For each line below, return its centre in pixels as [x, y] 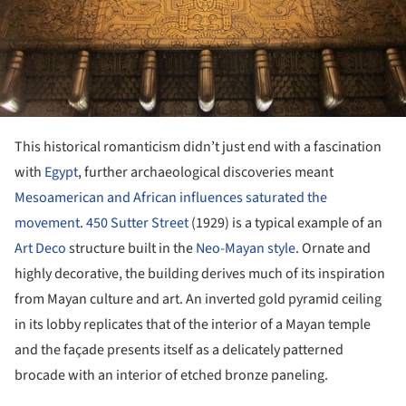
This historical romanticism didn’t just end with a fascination [198, 146]
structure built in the [131, 248]
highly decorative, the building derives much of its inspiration [200, 273]
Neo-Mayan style [246, 248]
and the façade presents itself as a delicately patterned [179, 349]
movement [47, 222]
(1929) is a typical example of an [285, 222]
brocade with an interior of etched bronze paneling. [171, 375]
